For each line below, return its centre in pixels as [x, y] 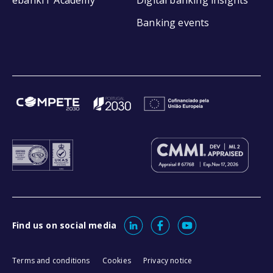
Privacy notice [168, 260]
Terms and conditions [51, 260]
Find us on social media [65, 225]
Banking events [173, 22]
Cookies [116, 260]
